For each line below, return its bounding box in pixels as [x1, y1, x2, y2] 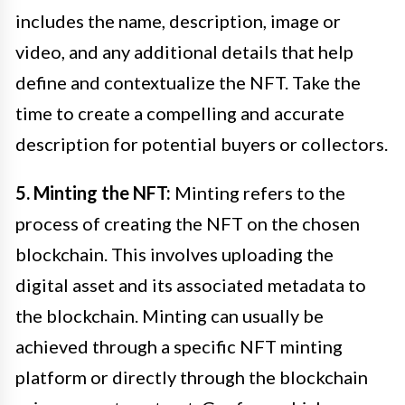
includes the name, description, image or [15, 9, 341, 32]
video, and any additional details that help [15, 40, 353, 62]
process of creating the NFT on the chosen [15, 212, 360, 234]
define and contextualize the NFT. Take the [15, 71, 361, 93]
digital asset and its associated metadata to [15, 273, 366, 296]
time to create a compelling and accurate [15, 101, 344, 124]
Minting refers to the [171, 181, 345, 203]
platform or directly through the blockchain [15, 365, 368, 388]
